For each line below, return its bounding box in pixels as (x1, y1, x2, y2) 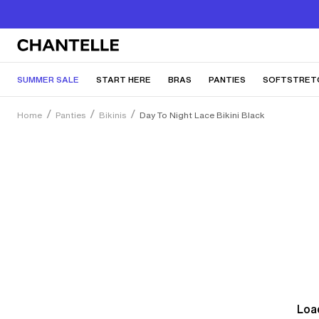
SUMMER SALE (17, 73, 79, 85)
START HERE (96, 73, 151, 85)
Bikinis (99, 109, 126, 121)
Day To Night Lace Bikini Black (140, 109, 265, 121)
